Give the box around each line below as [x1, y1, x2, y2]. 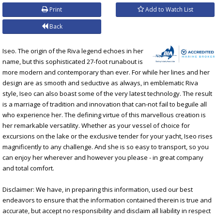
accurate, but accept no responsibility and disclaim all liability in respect [2, 206, 211, 215]
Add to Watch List [143, 5, 193, 14]
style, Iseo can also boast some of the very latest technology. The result [2, 89, 212, 98]
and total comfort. [2, 163, 54, 172]
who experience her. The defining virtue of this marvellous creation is [2, 110, 206, 119]
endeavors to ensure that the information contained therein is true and [2, 195, 212, 204]
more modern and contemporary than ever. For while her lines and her [2, 67, 210, 77]
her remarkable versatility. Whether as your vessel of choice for [2, 121, 190, 130]
